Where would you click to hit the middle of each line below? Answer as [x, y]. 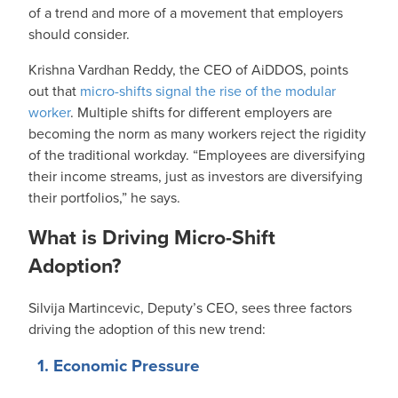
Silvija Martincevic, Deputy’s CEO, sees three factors [190, 308]
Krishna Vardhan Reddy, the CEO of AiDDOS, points [188, 70]
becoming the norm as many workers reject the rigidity [197, 134]
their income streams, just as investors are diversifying [195, 177]
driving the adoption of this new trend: [147, 330]
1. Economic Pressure [119, 366]
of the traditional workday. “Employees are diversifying [197, 155]
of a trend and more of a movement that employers [186, 13]
